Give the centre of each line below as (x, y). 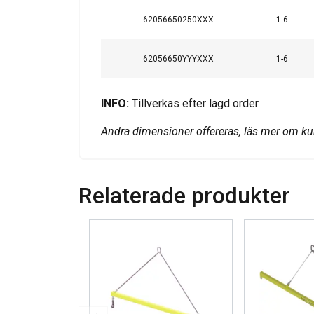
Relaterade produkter (184, 196)
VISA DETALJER (269, 12)
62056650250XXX (178, 20)
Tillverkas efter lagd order (195, 104)
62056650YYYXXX (178, 59)
